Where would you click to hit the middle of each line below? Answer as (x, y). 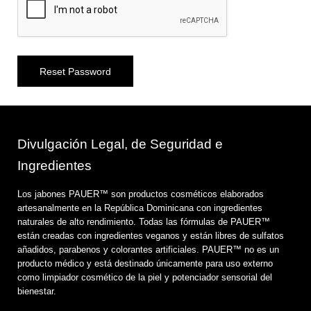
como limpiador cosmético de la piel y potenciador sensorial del (145, 277)
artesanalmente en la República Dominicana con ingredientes (140, 208)
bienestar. (37, 291)
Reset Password (75, 72)
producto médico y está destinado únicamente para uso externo (145, 263)
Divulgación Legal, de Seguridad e (120, 144)
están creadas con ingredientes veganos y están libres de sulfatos (151, 236)
